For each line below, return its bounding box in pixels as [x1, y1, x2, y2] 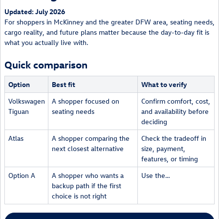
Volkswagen [8, 96, 45, 106]
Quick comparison [4, 58, 88, 71]
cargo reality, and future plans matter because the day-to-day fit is [4, 27, 209, 37]
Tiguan [8, 106, 29, 116]
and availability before [141, 106, 209, 116]
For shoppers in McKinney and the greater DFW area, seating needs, [4, 17, 215, 27]
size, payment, [141, 143, 185, 153]
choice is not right [51, 191, 107, 200]
